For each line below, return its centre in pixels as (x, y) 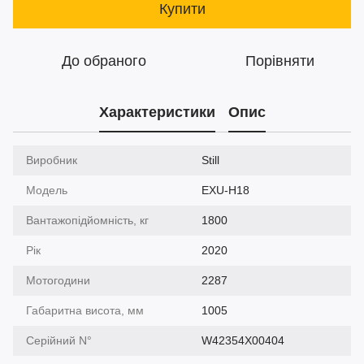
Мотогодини (58, 280)
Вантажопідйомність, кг (87, 220)
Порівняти (279, 61)
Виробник (52, 160)
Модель (47, 190)
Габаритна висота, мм (85, 310)
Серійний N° (59, 340)
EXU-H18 (225, 190)
